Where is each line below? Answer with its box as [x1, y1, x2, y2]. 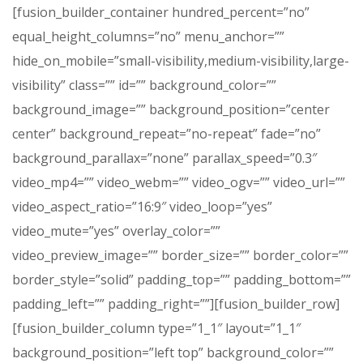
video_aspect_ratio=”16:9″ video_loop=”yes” [12, 197, 272, 216]
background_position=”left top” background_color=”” [12, 343, 334, 361]
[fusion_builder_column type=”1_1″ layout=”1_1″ [12, 318, 301, 337]
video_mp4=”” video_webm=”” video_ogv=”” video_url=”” [12, 173, 345, 191]
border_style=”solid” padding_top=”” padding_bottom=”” [12, 270, 351, 288]
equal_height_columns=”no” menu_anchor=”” [12, 27, 284, 45]
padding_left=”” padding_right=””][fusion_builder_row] [12, 294, 340, 313]
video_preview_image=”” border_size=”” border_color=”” [12, 246, 348, 264]
